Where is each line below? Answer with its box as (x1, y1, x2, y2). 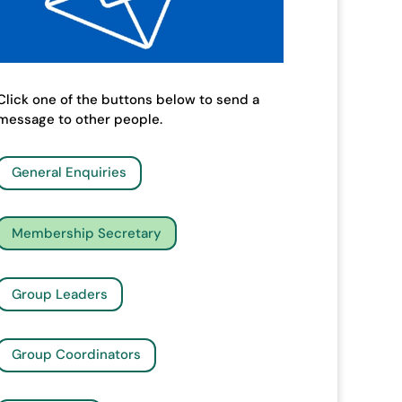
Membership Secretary (11, 223, 162, 242)
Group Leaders (11, 284, 108, 303)
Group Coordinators (11, 345, 141, 364)
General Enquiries (11, 163, 127, 182)
